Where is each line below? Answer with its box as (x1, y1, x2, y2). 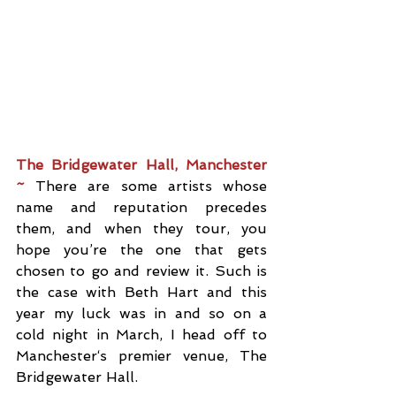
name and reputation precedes (16, 199, 267, 216)
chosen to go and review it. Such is (16, 263, 267, 279)
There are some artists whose (35, 178, 268, 194)
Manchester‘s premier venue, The (16, 347, 267, 364)
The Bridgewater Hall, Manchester (16, 156, 267, 173)
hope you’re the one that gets (16, 241, 267, 258)
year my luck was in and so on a (16, 305, 267, 322)
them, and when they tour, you (16, 220, 267, 237)
